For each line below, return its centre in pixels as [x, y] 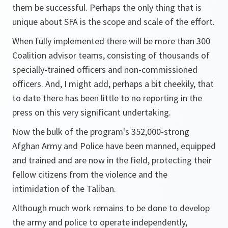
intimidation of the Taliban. [64, 189]
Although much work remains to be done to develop [111, 208]
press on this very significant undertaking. [92, 112]
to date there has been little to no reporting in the [107, 98]
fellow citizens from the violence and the [90, 174]
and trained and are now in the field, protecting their [112, 160]
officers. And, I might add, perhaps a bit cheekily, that [113, 84]
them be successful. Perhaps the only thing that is [107, 7]
